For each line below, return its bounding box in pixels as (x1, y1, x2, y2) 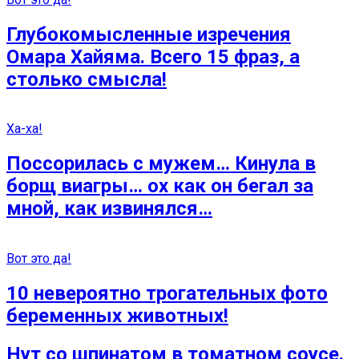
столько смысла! (6, 67, 167, 91)
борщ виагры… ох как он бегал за (6, 175, 313, 198)
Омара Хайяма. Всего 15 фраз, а (6, 45, 300, 68)
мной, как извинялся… (6, 197, 212, 220)
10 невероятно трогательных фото (6, 282, 328, 305)
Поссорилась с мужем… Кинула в (6, 152, 316, 175)
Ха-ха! (6, 121, 42, 137)
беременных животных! (6, 305, 228, 328)
